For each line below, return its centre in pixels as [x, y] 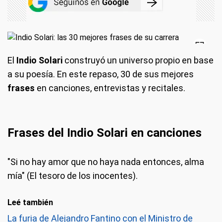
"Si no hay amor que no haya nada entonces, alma [106, 162]
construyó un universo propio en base [138, 60]
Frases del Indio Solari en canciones [105, 133]
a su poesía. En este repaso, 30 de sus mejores [101, 74]
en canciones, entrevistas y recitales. [110, 88]
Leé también [30, 202]
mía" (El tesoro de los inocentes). [73, 175]
